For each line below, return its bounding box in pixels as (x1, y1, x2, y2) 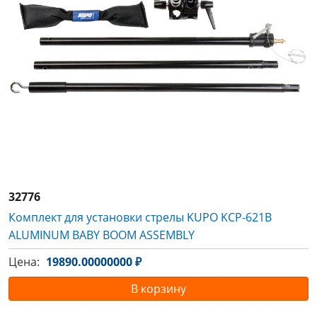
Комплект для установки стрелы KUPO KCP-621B (8, 209, 272, 225)
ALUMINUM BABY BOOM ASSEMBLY (8, 227, 195, 243)
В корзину (131, 281, 186, 296)
